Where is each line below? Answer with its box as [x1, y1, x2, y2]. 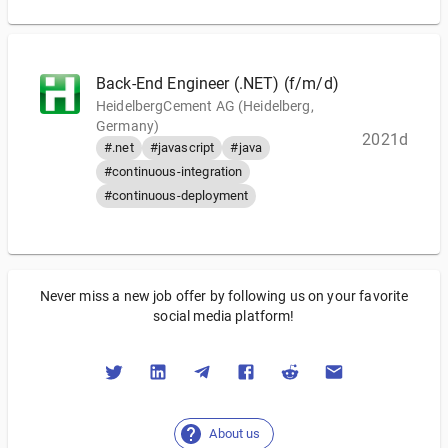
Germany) [96, 118, 160, 134]
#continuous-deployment [104, 188, 249, 203]
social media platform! [153, 308, 295, 324]
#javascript [149, 140, 215, 155]
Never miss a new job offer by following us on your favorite [39, 288, 409, 304]
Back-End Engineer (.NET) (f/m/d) [96, 74, 339, 93]
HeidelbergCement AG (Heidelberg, [96, 98, 314, 114]
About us [209, 426, 261, 441]
